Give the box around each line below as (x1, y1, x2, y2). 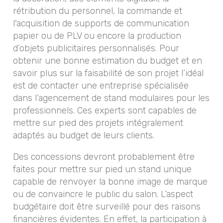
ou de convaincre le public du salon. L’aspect (13, 189, 194, 200)
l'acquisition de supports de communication (13, 18, 190, 29)
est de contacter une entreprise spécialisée (13, 80, 189, 92)
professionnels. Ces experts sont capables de (13, 105, 197, 116)
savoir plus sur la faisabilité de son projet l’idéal (13, 68, 204, 79)
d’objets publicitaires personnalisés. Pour (13, 43, 180, 54)
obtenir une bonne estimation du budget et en (13, 55, 203, 67)
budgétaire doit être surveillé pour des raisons (13, 201, 201, 213)
